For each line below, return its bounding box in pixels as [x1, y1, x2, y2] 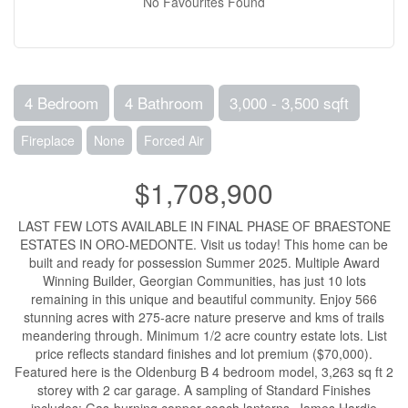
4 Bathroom [125, 90, 203, 114]
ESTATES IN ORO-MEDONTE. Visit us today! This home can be [20, 234, 388, 253]
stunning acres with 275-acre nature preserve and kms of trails [24, 307, 384, 326]
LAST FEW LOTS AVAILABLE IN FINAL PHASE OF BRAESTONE [17, 216, 391, 235]
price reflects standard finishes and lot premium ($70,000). [36, 343, 372, 362]
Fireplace [21, 130, 75, 149]
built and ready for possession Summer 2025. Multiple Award [28, 252, 380, 271]
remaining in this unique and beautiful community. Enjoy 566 [31, 289, 377, 308]
